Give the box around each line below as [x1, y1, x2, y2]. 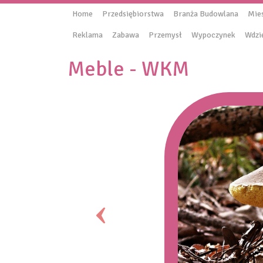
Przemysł [149, 30, 182, 40]
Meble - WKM [68, 56, 189, 82]
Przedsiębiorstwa [102, 9, 164, 19]
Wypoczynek [191, 30, 235, 40]
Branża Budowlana [173, 9, 238, 19]
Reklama [72, 30, 103, 40]
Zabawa [112, 30, 139, 40]
